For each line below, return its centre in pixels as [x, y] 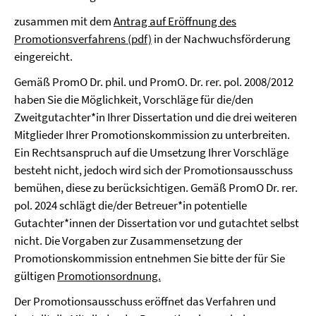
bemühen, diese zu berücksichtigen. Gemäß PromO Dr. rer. [156, 188]
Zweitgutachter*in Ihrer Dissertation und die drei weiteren [156, 117]
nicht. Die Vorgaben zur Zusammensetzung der [128, 241]
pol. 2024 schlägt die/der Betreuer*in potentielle [130, 205]
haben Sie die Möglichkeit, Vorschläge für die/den [134, 99]
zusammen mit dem [64, 21]
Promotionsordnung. [109, 276]
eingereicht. [43, 56]
